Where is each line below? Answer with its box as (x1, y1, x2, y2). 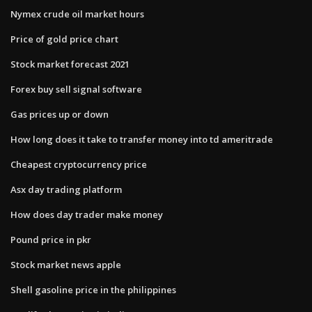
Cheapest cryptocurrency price (10, 157, 147, 171)
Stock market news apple (10, 258, 121, 271)
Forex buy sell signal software (10, 82, 142, 95)
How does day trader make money (10, 208, 163, 221)
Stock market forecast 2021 (10, 57, 130, 70)
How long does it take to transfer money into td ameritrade (10, 132, 273, 146)
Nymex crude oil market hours (10, 7, 144, 20)
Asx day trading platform (10, 182, 122, 196)
